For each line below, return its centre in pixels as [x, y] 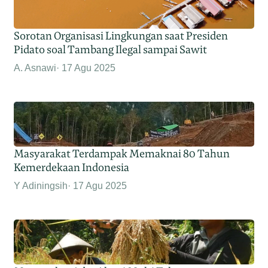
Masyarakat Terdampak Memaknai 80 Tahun [122, 154]
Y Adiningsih [41, 186]
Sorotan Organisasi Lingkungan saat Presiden [121, 36]
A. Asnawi [35, 68]
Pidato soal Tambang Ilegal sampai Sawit [111, 50]
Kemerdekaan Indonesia [72, 167]
